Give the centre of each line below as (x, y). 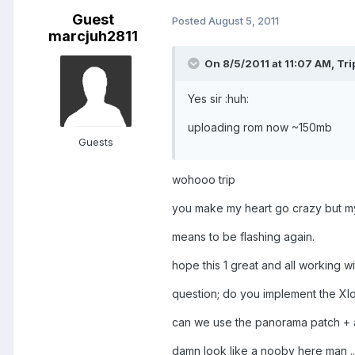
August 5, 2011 (244, 20)
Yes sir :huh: (218, 99)
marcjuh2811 (93, 36)
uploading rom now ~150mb (260, 128)
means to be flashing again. (243, 237)
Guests (96, 142)
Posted (190, 20)
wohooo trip (204, 180)
